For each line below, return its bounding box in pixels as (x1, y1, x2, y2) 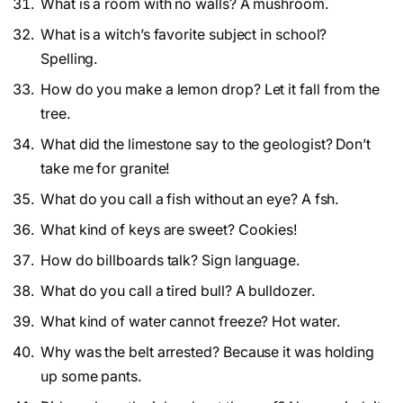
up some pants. (40, 367, 142, 385)
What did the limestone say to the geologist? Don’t (40, 135, 372, 153)
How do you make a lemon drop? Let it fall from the (40, 80, 381, 98)
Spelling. (40, 49, 99, 67)
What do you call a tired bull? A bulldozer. (40, 282, 316, 300)
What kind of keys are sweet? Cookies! (40, 220, 299, 238)
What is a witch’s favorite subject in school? (40, 25, 327, 43)
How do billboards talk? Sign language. (40, 251, 300, 269)
